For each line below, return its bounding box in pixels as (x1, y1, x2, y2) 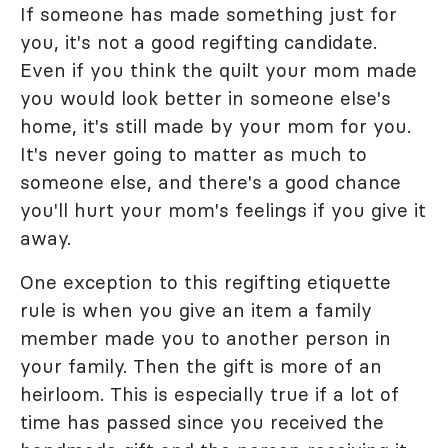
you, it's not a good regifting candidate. (20, 30, 377, 54)
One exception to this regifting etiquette (20, 270, 391, 294)
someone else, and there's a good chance (20, 170, 401, 194)
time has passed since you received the (20, 410, 384, 434)
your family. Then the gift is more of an (20, 354, 382, 378)
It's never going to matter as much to (20, 142, 367, 166)
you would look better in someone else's (20, 86, 391, 110)
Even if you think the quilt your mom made (20, 58, 417, 82)
